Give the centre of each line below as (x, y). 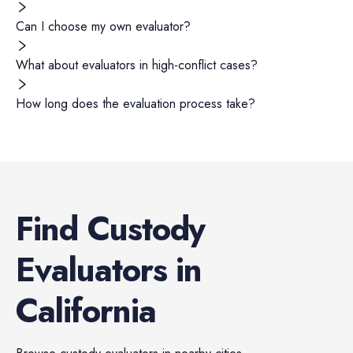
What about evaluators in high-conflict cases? (137, 65)
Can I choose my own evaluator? (103, 26)
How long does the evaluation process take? (136, 104)
